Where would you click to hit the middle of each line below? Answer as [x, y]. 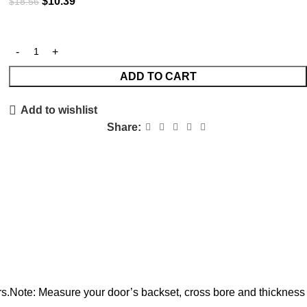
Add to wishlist [59, 110]
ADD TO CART [158, 77]
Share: [124, 127]
